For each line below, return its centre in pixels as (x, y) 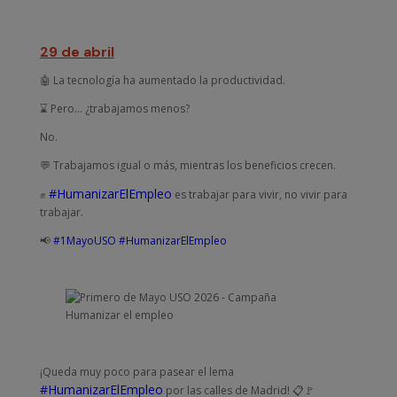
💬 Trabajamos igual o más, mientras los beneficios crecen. (187, 165)
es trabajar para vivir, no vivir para (259, 194)
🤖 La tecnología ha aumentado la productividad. (162, 80)
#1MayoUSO (84, 240)
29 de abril (77, 51)
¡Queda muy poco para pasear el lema (136, 371)
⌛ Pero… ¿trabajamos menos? (114, 108)
